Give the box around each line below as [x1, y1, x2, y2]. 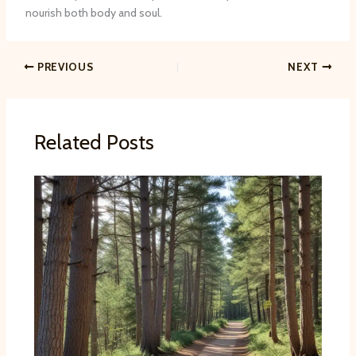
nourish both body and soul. [25, 5, 162, 20]
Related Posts [33, 129, 154, 155]
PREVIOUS [34, 60, 94, 73]
